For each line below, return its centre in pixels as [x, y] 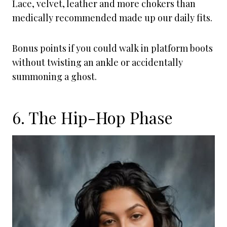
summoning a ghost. [54, 77]
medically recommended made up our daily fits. [112, 18]
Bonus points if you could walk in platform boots [112, 48]
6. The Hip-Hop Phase [92, 117]
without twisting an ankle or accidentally [98, 62]
